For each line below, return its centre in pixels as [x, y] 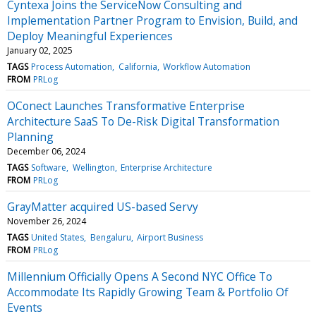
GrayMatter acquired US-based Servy [103, 206]
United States [58, 237]
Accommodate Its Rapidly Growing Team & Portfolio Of [148, 292]
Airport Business [170, 237]
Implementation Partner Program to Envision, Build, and [152, 20]
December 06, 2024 [46, 151]
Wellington [93, 167]
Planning [30, 136]
